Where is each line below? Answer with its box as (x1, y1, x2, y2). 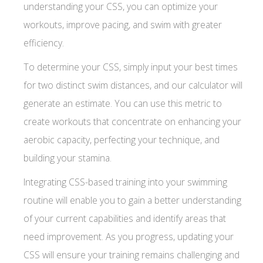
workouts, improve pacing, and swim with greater (23, 18, 222, 31)
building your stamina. (23, 151, 112, 164)
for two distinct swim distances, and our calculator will (23, 79, 242, 92)
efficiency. (23, 36, 64, 49)
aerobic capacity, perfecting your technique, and (23, 133, 220, 146)
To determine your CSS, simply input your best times (23, 60, 238, 73)
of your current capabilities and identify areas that (23, 212, 226, 225)
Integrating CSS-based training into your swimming (23, 176, 227, 188)
